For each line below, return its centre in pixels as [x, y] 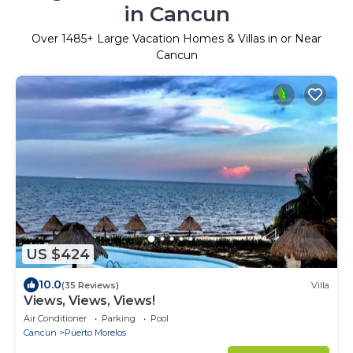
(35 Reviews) [90, 285]
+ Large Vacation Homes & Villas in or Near [204, 38]
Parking [119, 319]
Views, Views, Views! [89, 301]
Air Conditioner [55, 319]
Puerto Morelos [95, 333]
